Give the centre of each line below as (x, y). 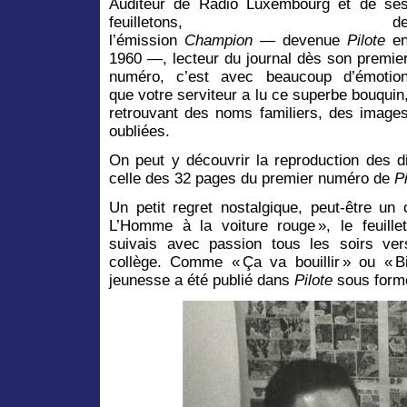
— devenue (296, 40)
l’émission (143, 40)
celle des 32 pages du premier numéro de (252, 178)
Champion (215, 40)
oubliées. (139, 131)
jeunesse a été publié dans (199, 280)
